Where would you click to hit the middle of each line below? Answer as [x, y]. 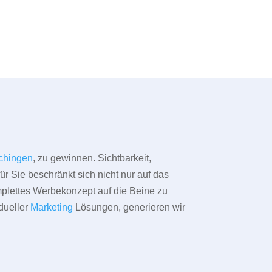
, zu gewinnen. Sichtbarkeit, [92, 158]
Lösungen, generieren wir [129, 208]
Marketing [52, 208]
